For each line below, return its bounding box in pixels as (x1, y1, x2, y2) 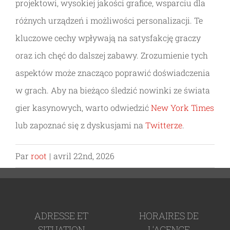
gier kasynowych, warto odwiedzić (15, 102, 151, 113)
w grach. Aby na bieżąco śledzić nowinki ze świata (15, 85, 210, 95)
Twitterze (145, 120, 182, 130)
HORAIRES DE (139, 209, 199, 222)
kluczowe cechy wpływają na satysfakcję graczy (15, 32, 201, 43)
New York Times (151, 102, 214, 113)
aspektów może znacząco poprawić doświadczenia (15, 67, 210, 78)
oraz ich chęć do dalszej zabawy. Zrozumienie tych (15, 50, 208, 61)
